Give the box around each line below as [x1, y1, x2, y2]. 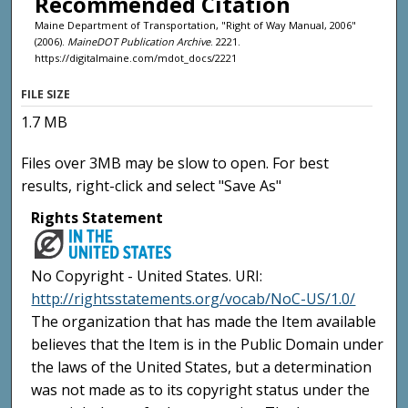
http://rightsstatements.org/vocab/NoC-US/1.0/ [31, 289, 356, 310]
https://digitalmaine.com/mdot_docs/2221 [34, 50, 237, 65]
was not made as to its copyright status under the [31, 380, 371, 401]
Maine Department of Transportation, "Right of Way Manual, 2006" [34, 17, 356, 32]
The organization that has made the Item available [31, 311, 377, 332]
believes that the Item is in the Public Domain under [31, 334, 384, 355]
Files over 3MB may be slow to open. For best [21, 153, 330, 174]
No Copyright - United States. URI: [31, 266, 263, 287]
